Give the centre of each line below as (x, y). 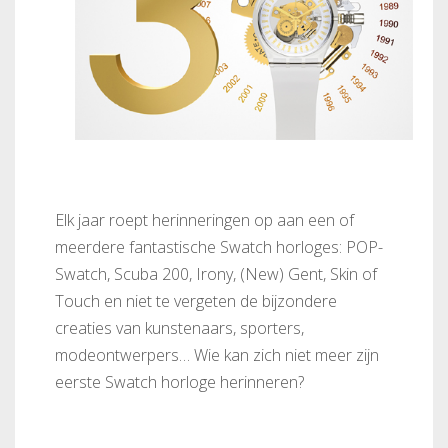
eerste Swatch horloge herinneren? (179, 382)
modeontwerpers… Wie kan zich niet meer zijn (217, 355)
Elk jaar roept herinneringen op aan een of (204, 220)
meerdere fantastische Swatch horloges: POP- (219, 247)
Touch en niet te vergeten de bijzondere (196, 301)
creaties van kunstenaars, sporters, (179, 328)
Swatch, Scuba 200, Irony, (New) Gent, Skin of (216, 274)
